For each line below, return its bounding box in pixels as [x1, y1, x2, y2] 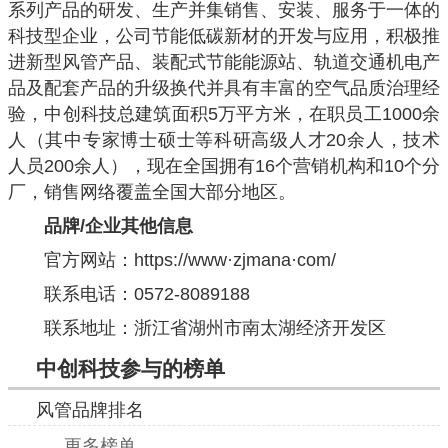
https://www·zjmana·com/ [134, 250, 336, 270]
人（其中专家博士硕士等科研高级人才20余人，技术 [8, 130, 440, 150]
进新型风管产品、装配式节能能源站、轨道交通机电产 [8, 52, 440, 72]
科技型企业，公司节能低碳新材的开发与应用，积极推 [8, 26, 440, 46]
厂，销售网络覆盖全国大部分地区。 [8, 182, 296, 202]
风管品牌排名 [36, 400, 144, 420]
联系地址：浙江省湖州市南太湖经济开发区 [44, 318, 386, 338]
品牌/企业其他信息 [44, 216, 193, 236]
